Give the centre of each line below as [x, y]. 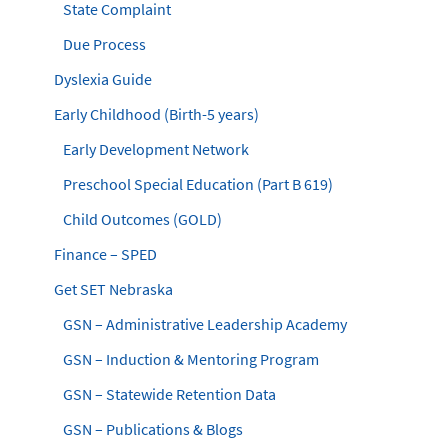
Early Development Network [156, 149]
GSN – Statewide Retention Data [169, 394]
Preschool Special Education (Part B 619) [198, 184]
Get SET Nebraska [113, 289]
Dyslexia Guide [103, 79]
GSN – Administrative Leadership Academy [205, 324]
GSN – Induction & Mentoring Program [191, 359]
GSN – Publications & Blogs [153, 429]
